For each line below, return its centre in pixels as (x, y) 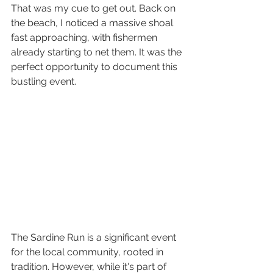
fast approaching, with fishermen (85, 38)
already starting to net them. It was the (97, 52)
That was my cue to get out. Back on (94, 9)
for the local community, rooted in (88, 252)
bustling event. (44, 82)
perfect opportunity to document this (95, 67)
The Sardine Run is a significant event (95, 238)
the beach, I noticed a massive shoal (93, 23)
